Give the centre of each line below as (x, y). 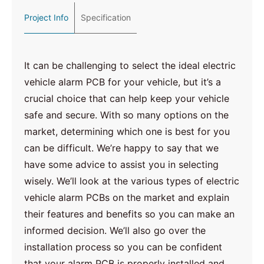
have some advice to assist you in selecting (122, 164)
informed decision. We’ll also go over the (115, 230)
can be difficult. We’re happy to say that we (122, 148)
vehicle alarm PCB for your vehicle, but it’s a (123, 82)
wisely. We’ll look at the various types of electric (132, 181)
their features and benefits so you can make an (130, 214)
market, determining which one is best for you (127, 131)
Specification (106, 17)
